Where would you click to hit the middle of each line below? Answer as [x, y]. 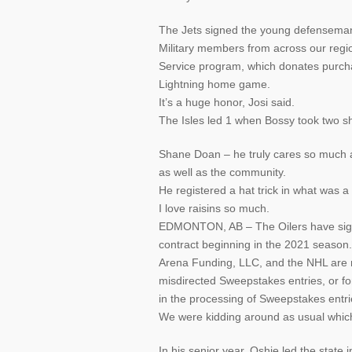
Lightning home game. [214, 84]
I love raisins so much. [214, 208]
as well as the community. [222, 172]
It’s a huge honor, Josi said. [227, 102]
